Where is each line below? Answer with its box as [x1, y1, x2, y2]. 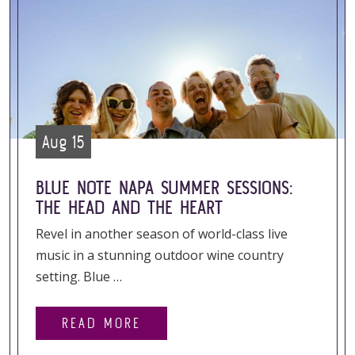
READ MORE [62, 315, 141, 331]
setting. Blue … [36, 268, 122, 285]
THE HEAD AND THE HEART [36, 197, 223, 218]
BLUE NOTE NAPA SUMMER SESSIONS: [36, 177, 293, 198]
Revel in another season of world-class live [36, 225, 288, 242]
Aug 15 [42, 132, 85, 152]
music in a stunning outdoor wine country [36, 246, 284, 264]
